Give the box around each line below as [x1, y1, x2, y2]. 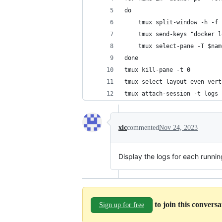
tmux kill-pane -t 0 [124, 66, 190, 73]
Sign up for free [99, 201, 144, 209]
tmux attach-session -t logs [124, 90, 218, 97]
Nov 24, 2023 [159, 124, 198, 131]
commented [127, 124, 159, 131]
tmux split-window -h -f [124, 19, 218, 26]
